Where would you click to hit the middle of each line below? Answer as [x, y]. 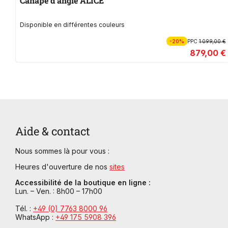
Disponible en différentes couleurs [72, 25]
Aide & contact [53, 131]
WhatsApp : [35, 217]
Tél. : [24, 209]
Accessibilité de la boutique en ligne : [83, 183]
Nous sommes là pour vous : [62, 151]
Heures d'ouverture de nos [62, 167]
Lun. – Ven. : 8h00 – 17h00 [59, 191]
